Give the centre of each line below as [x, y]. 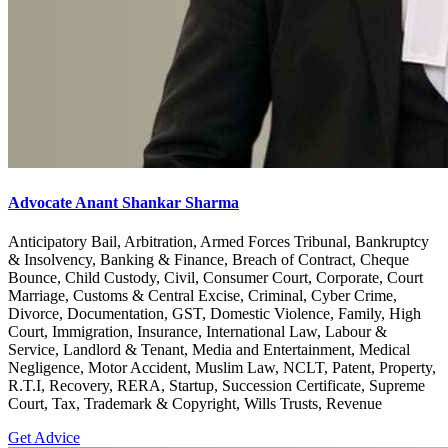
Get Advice [44, 437]
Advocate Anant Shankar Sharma [123, 202]
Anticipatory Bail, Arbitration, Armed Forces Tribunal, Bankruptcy [218, 241]
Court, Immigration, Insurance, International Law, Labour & [197, 331]
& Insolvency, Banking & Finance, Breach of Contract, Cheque [208, 259]
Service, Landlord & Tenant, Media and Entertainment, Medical [209, 349]
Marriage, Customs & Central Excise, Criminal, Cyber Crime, [202, 295]
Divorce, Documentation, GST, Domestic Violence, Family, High [214, 313]
